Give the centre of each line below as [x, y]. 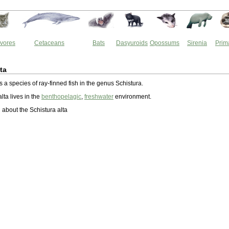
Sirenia [197, 43]
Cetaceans [49, 43]
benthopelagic [61, 97]
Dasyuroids [132, 43]
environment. [132, 97]
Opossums [165, 43]
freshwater [99, 97]
